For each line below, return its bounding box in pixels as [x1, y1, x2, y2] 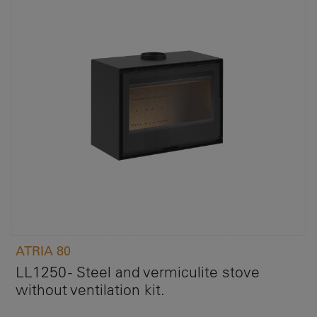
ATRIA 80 [16, 243, 71, 258]
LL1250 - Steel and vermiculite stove [16, 262, 260, 281]
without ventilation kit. [16, 279, 165, 299]
